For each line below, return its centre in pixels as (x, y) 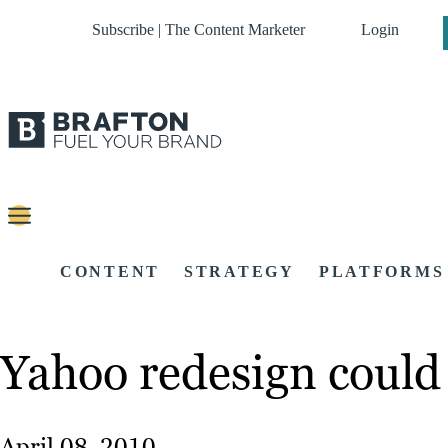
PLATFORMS (381, 272)
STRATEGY (239, 272)
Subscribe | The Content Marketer (198, 29)
